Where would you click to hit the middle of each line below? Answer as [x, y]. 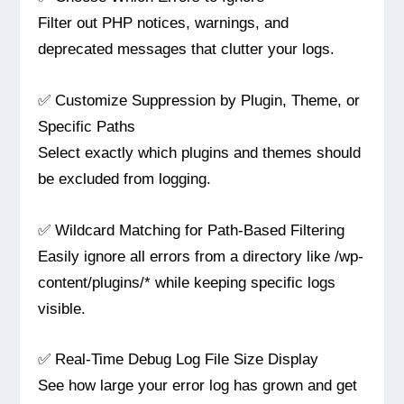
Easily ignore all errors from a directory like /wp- [201, 256]
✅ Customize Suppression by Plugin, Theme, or [199, 100]
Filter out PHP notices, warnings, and [164, 23]
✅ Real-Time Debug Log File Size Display [179, 359]
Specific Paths [87, 126]
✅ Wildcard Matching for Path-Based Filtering [192, 230]
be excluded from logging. [125, 178]
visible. [62, 308]
